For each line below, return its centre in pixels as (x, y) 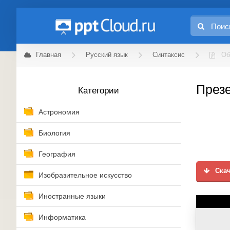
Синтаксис (169, 55)
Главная (49, 55)
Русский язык (107, 55)
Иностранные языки (72, 196)
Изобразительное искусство (85, 175)
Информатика (62, 217)
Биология (54, 133)
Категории (99, 91)
